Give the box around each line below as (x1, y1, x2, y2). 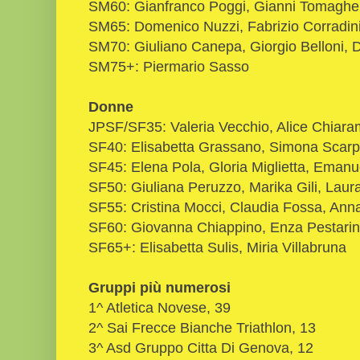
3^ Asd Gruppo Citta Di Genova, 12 (88, 338, 313, 356)
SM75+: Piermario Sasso (88, 57, 249, 75)
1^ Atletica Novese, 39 (88, 298, 231, 316)
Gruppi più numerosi (88, 278, 231, 296)
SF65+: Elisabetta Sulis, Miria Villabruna (88, 238, 346, 256)
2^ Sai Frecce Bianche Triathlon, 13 (88, 318, 316, 336)
